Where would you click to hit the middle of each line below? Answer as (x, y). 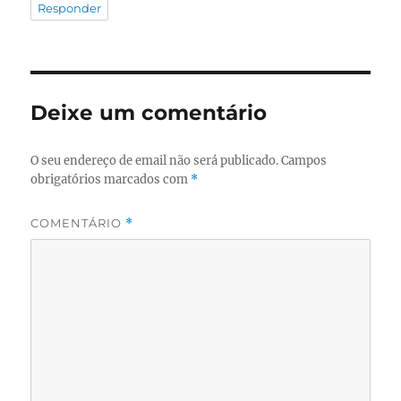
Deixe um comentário (149, 112)
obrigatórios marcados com (111, 179)
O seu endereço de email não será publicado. (155, 160)
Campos (304, 160)
